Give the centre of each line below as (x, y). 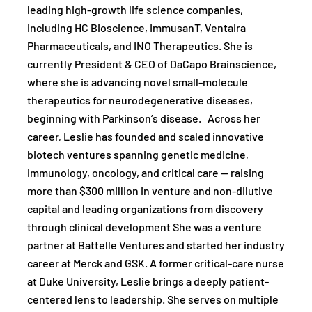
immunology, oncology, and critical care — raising (146, 174)
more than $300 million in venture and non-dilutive (150, 192)
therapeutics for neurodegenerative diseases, (140, 101)
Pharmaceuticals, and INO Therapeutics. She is (140, 47)
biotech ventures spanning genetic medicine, (138, 156)
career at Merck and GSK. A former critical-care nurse (156, 264)
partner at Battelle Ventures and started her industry (156, 246)
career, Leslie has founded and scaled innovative (146, 138)
